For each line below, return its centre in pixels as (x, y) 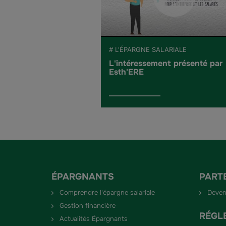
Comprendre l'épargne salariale (107, 193)
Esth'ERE (126, 72)
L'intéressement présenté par (165, 64)
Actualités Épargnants (94, 219)
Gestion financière (88, 206)
